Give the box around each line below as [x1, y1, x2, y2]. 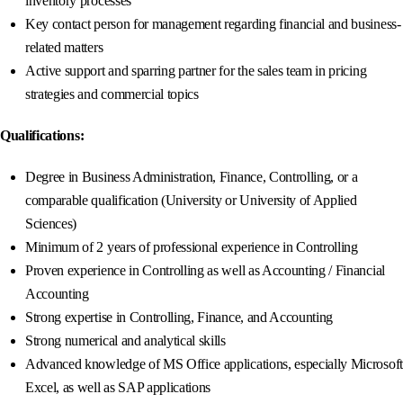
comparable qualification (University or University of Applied [25, 193, 357, 209]
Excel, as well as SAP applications [25, 380, 211, 396]
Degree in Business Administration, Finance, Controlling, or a [25, 169, 358, 185]
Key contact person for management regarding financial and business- [25, 16, 401, 32]
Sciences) [25, 216, 77, 232]
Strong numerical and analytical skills [25, 333, 226, 349]
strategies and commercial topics [25, 86, 199, 103]
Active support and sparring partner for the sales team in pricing [25, 63, 367, 79]
